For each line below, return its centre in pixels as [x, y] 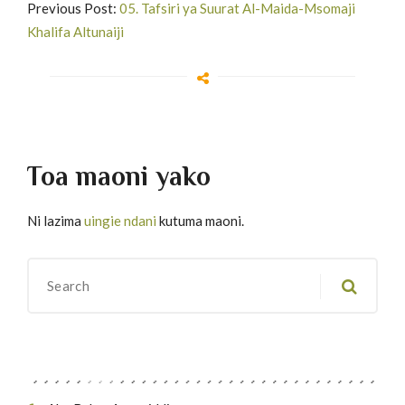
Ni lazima [56, 220]
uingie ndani [120, 220]
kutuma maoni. [200, 220]
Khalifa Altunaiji [75, 31]
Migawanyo [76, 358]
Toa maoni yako [119, 176]
